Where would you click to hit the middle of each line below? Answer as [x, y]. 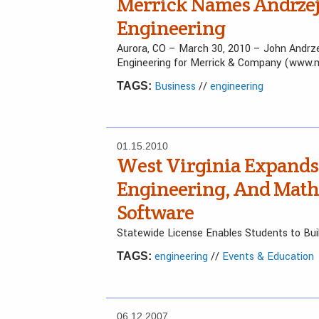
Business [175, 87]
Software [155, 212]
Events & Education [268, 257]
